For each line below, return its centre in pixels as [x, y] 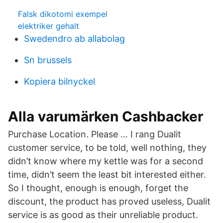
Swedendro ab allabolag [74, 39]
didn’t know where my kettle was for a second [106, 161]
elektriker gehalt [49, 26]
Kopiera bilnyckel [59, 81]
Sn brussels [48, 60]
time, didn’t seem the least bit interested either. [107, 174]
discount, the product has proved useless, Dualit [109, 201]
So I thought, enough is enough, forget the [98, 188]
